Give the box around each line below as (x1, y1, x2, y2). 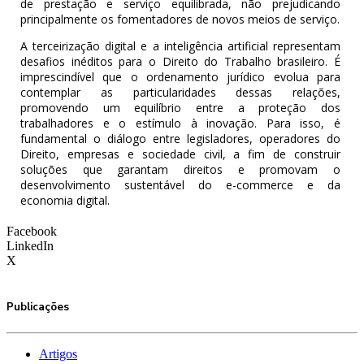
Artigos (39, 346, 77, 361)
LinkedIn (6, 239, 54, 253)
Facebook (6, 224, 57, 239)
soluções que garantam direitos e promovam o (20, 162, 340, 178)
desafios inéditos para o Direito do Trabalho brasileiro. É (20, 54, 340, 70)
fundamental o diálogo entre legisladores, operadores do (20, 131, 340, 147)
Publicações (6, 299, 69, 314)
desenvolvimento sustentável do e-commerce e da (20, 177, 340, 193)
